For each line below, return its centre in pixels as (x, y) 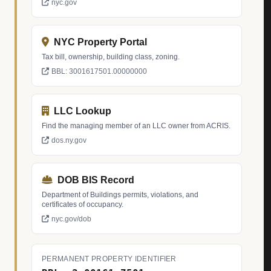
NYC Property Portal (100, 42)
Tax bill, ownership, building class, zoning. (111, 57)
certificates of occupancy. (83, 204)
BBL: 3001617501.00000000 (99, 71)
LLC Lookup (83, 111)
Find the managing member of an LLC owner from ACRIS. (136, 126)
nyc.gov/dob (71, 219)
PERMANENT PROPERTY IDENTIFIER (109, 259)
